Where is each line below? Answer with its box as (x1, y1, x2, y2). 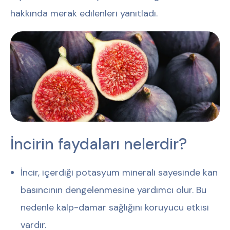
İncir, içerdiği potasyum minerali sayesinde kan (21, 166, 218, 179)
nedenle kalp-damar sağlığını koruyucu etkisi (21, 201, 209, 214)
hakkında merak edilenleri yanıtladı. (10, 7, 158, 20)
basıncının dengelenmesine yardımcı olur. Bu (21, 183, 206, 196)
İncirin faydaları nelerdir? (10, 133, 187, 154)
